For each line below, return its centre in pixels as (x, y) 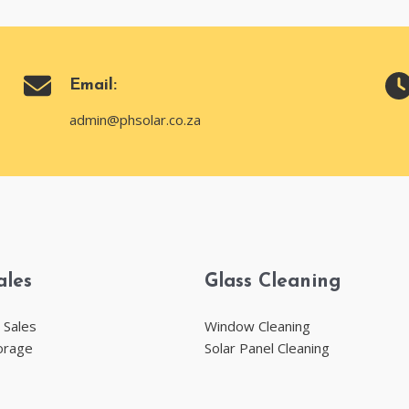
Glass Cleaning (273, 282)
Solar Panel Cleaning (267, 348)
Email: (93, 85)
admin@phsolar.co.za (135, 120)
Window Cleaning (257, 326)
